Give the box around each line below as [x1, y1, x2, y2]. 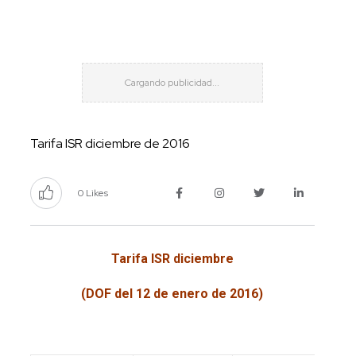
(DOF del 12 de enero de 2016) [81, 285, 263, 301]
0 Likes [77, 186, 108, 199]
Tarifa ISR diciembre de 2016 [29, 134, 190, 152]
